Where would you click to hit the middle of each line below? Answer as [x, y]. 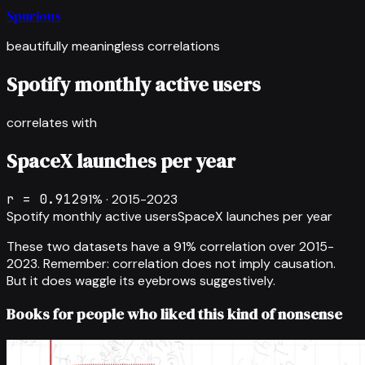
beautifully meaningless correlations [113, 46]
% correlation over [242, 246]
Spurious [34, 15]
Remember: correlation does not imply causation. [189, 263]
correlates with [52, 122]
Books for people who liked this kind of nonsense [174, 314]
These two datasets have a [90, 246]
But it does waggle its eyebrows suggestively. [141, 280]
